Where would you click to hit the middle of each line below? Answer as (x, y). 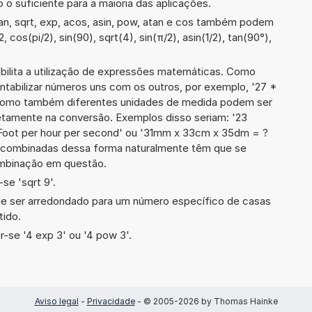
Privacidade (111, 301)
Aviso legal (56, 301)
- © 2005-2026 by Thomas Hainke (206, 301)
